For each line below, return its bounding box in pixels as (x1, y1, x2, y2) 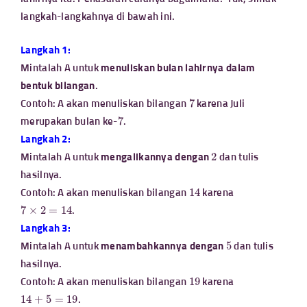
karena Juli (194, 99, 245, 109)
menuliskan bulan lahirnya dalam (101, 63, 256, 73)
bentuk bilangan (21, 81, 95, 91)
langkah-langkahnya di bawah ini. (21, 12, 175, 23)
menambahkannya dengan (101, 241, 226, 251)
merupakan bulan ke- (21, 116, 118, 127)
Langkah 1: (21, 45, 71, 56)
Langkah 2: (21, 134, 71, 145)
